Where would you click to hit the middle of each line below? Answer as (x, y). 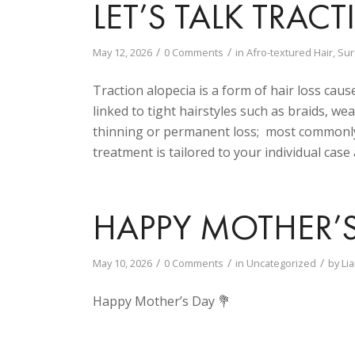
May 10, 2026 (123, 263)
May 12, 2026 (123, 53)
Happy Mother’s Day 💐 (162, 301)
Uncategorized (282, 263)
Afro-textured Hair (290, 53)
